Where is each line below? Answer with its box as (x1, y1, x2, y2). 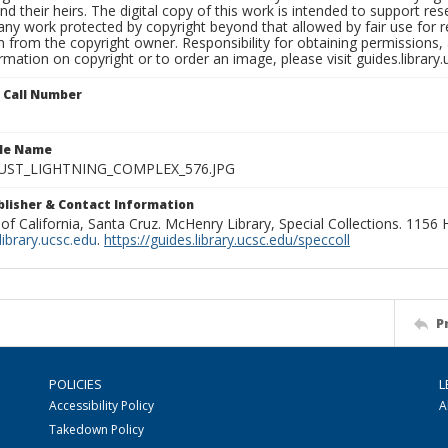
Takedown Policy (49, 421, 144, 438)
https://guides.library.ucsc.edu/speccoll (104, 230, 350, 249)
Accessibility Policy (49, 397, 154, 414)
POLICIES (49, 375, 102, 393)
